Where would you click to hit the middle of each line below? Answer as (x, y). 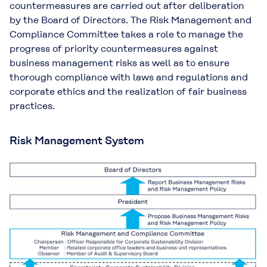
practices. (32, 106)
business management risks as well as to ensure (119, 63)
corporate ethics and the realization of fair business (128, 91)
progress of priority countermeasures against (114, 49)
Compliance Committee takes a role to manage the (126, 34)
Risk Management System (77, 140)
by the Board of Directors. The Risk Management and (131, 20)
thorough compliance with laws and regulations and (129, 77)
